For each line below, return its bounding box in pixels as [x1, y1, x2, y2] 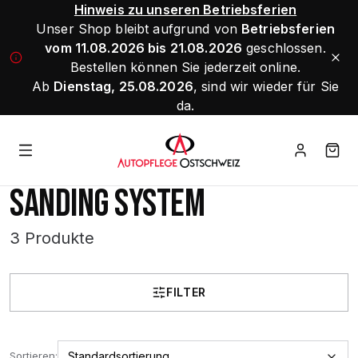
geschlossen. [242, 40, 326, 56]
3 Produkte [10, 229, 94, 248]
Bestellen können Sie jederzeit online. [70, 59, 300, 75]
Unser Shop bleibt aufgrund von [36, 21, 242, 37]
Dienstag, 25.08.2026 [54, 78, 193, 94]
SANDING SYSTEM [10, 181, 205, 227]
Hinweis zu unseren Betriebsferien [74, 2, 297, 18]
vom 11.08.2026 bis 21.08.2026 [45, 40, 243, 56]
